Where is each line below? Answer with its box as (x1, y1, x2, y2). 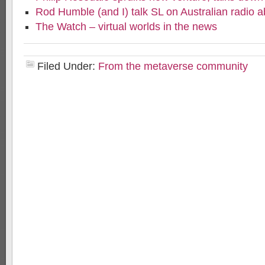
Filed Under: (37, 60, 98, 72)
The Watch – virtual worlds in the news (35, 21, 217, 33)
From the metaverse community (98, 60, 248, 72)
